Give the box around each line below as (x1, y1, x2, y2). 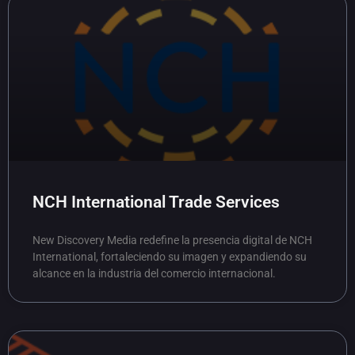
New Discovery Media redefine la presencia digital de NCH (32, 234, 312, 246)
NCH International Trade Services (32, 193, 280, 212)
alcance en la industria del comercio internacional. (32, 267, 276, 280)
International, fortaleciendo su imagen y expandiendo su (32, 250, 307, 263)
